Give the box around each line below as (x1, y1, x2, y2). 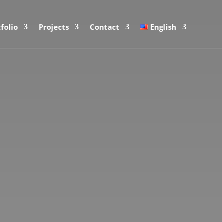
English (150, 22, 176, 32)
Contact (89, 22, 119, 32)
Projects (38, 22, 69, 32)
